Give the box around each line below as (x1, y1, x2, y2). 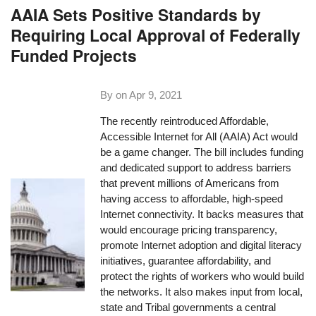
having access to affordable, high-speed (100, 193, 284, 205)
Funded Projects (11, 44, 138, 68)
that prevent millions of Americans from (100, 177, 280, 190)
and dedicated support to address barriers (100, 162, 292, 174)
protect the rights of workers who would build (100, 270, 305, 283)
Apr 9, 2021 (129, 88, 183, 101)
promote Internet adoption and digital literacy (100, 239, 303, 252)
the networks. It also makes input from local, (100, 286, 303, 298)
